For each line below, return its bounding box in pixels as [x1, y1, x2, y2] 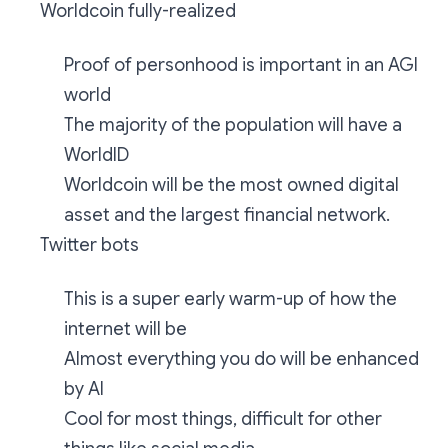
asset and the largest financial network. [64, 204, 390, 226]
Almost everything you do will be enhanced [64, 348, 419, 370]
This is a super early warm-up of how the [64, 288, 397, 310]
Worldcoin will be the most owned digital [64, 174, 399, 196]
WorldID [64, 144, 129, 166]
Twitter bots [40, 234, 139, 256]
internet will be [64, 318, 187, 340]
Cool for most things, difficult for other [64, 408, 382, 430]
